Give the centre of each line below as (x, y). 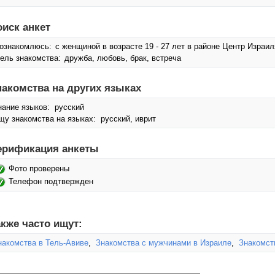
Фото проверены (39, 168)
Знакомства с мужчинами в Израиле (164, 243)
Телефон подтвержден (51, 181)
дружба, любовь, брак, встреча (122, 58)
